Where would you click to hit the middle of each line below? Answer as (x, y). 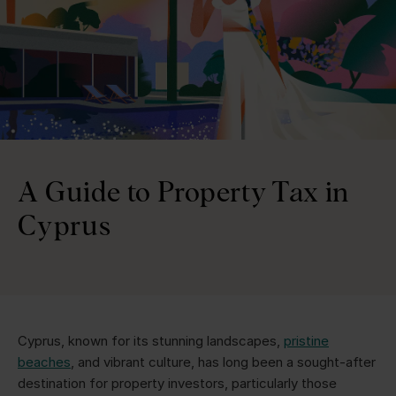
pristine (306, 340)
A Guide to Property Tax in (183, 191)
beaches (44, 362)
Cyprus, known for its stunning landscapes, (151, 340)
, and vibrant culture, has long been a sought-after (223, 362)
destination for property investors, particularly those (177, 383)
